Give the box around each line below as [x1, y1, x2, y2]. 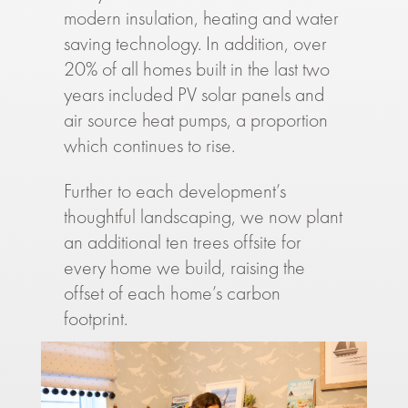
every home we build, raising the [63, 254, 305, 281]
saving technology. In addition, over [63, 30, 327, 57]
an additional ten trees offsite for [63, 229, 301, 256]
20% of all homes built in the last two [63, 56, 330, 83]
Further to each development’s [63, 178, 286, 205]
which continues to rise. [63, 132, 235, 159]
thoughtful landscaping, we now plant [63, 203, 342, 230]
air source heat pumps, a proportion [63, 107, 328, 134]
